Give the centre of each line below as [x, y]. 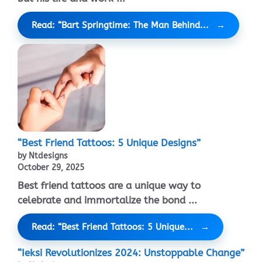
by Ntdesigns [43, 156]
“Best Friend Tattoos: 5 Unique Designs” [109, 142]
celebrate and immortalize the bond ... [107, 200]
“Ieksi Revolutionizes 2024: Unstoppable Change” [131, 252]
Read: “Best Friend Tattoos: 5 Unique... [112, 227]
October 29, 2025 [51, 167]
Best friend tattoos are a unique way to [109, 186]
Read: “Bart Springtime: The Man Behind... [120, 25]
